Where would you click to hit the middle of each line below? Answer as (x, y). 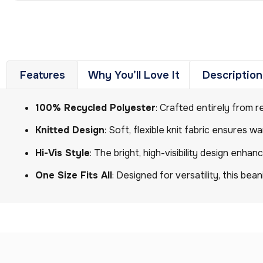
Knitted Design (70, 130)
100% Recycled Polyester (95, 108)
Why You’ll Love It (134, 75)
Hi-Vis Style (63, 153)
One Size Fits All (74, 176)
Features (42, 75)
